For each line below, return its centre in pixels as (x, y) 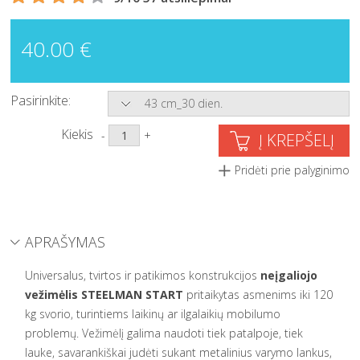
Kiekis (78, 135)
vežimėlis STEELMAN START (104, 294)
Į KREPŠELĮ (296, 141)
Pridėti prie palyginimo (292, 170)
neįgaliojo (289, 275)
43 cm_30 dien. (184, 104)
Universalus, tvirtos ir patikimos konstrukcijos (143, 275)
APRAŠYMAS (65, 242)
